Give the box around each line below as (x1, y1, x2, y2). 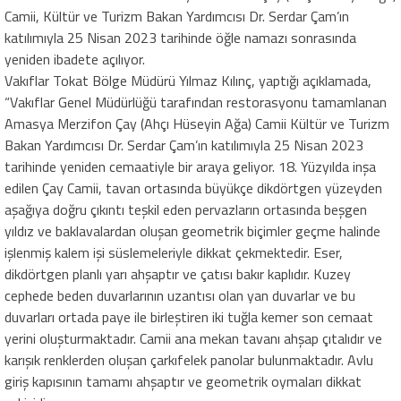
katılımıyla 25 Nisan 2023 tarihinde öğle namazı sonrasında (4, 26, 356, 48)
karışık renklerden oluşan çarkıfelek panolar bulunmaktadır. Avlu (4, 348, 373, 371)
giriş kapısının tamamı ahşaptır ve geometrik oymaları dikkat (4, 370, 362, 392)
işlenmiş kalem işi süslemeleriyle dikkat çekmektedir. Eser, (4, 241, 343, 263)
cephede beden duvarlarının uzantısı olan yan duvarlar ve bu (4, 284, 355, 306)
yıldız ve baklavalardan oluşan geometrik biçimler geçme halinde (4, 219, 380, 242)
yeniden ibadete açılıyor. (4, 47, 145, 70)
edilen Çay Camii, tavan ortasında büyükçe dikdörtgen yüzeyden (4, 176, 382, 199)
